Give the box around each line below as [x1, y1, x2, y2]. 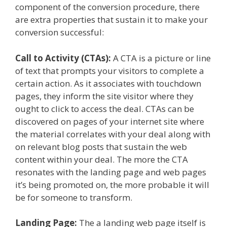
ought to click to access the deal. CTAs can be [15, 102, 194, 115]
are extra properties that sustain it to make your [15, 14, 208, 25]
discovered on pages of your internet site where [15, 115, 204, 127]
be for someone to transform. [15, 191, 132, 203]
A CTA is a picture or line [111, 52, 211, 64]
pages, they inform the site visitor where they [15, 90, 194, 102]
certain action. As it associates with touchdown [15, 77, 201, 89]
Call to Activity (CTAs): [15, 52, 111, 64]
